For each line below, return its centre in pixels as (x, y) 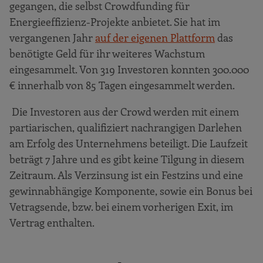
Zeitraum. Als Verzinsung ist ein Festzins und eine (126, 175)
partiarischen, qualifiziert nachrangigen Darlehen (126, 127)
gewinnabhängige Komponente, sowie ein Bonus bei (131, 190)
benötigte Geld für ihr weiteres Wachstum (107, 53)
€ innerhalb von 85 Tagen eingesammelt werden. (123, 85)
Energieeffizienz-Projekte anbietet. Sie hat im (115, 21)
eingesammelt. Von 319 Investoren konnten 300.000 (129, 69)
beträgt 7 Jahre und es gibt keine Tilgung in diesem (127, 159)
